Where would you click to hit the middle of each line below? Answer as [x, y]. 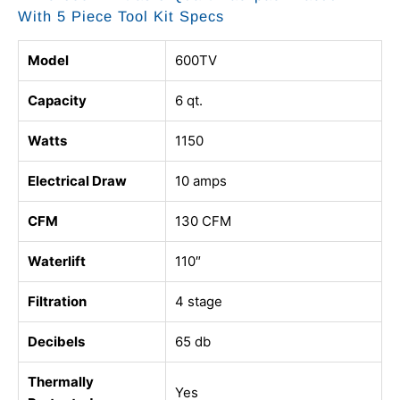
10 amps [201, 181]
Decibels [56, 342]
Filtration [57, 302]
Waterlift [57, 262]
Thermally [61, 382]
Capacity [57, 101]
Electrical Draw [77, 181]
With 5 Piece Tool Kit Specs [121, 17]
